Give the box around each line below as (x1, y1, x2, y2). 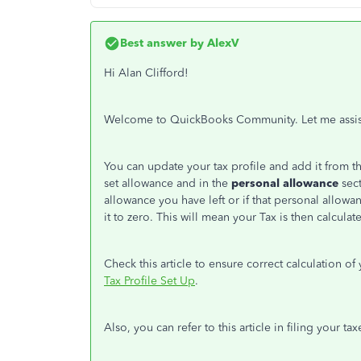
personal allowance (231, 176, 338, 190)
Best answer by (120, 36, 204, 50)
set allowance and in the (104, 176, 231, 190)
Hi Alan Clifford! (104, 66, 189, 80)
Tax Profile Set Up (104, 274, 195, 288)
